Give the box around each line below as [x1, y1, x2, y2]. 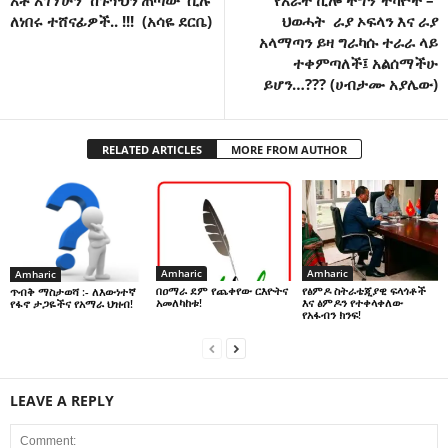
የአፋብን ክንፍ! [301, 307, 361, 323]
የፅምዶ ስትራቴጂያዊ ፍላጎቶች [301, 283, 426, 299]
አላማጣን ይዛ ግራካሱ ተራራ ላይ [259, 31, 438, 52]
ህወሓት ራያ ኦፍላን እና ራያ [282, 10, 438, 31]
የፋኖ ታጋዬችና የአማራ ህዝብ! [10, 295, 133, 311]
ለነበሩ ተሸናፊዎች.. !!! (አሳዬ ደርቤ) [10, 10, 212, 31]
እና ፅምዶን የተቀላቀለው [301, 295, 403, 311]
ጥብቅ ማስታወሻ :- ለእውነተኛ [10, 283, 136, 299]
